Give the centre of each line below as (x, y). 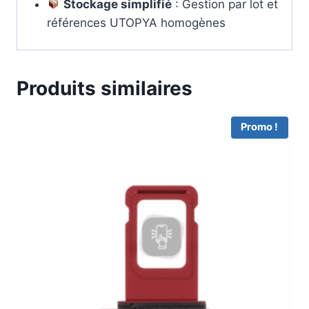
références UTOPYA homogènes (136, 22)
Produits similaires (104, 88)
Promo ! (260, 127)
